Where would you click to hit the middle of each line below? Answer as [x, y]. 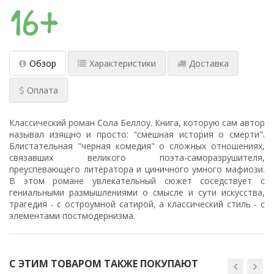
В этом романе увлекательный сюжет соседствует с [137, 181]
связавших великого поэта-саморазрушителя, [137, 158]
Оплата [43, 91]
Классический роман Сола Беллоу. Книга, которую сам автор [137, 123]
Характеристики [123, 64]
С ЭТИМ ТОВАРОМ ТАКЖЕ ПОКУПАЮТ [104, 264]
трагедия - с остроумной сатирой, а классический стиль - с [137, 204]
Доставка [209, 64]
